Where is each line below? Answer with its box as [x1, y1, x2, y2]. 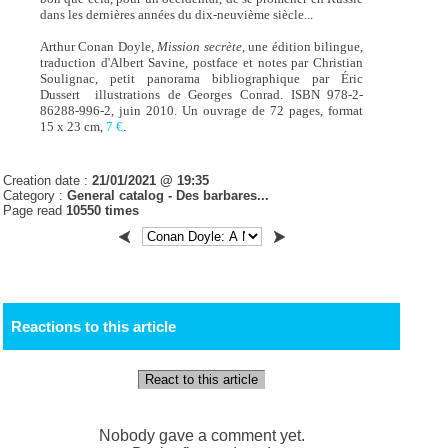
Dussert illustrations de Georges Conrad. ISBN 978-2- [39, 87, 364, 103]
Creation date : [3, 173, 93, 189]
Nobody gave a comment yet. [98, 427, 305, 445]
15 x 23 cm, [39, 119, 106, 135]
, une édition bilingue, [241, 39, 364, 55]
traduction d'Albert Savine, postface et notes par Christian [39, 55, 364, 71]
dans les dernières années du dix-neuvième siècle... [39, 7, 313, 23]
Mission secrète [157, 39, 242, 55]
